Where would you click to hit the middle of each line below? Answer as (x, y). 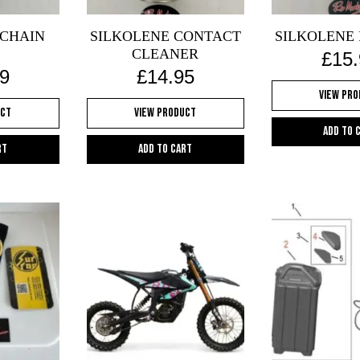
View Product (166, 113)
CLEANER (166, 54)
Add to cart (166, 149)
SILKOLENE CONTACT (165, 37)
